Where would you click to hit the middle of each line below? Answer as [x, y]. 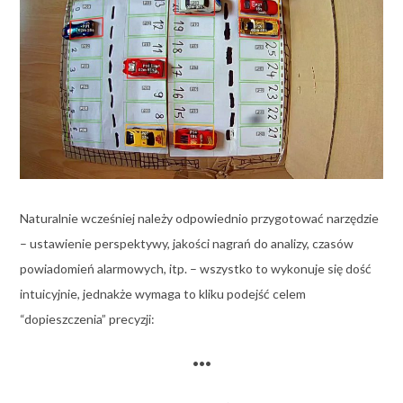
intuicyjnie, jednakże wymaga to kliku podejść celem [162, 294]
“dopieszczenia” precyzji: [87, 319]
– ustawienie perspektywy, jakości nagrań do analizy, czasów [186, 244]
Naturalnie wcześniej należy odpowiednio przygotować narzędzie [199, 219]
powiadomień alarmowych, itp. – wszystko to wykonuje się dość [195, 269]
